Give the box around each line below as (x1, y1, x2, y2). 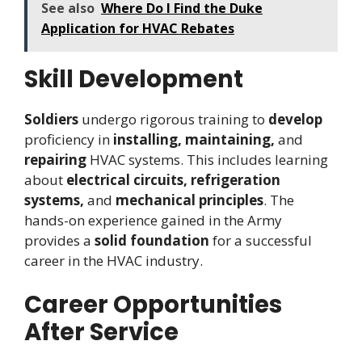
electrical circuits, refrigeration (66, 170, 280, 189)
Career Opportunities (24, 288, 282, 322)
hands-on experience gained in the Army (24, 210, 282, 229)
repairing (24, 149, 86, 169)
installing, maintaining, (113, 129, 275, 149)
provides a (24, 230, 95, 250)
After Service (24, 316, 179, 349)
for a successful (209, 230, 312, 250)
